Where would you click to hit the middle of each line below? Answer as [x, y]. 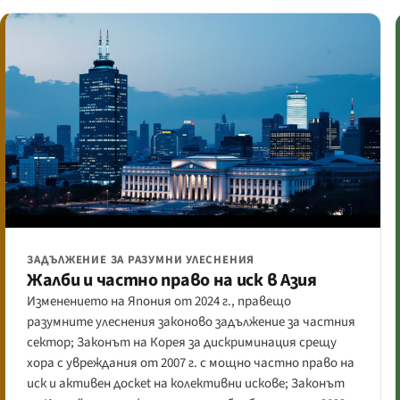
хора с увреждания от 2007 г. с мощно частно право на [191, 362]
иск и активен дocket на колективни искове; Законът [186, 383]
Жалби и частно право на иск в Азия [172, 280]
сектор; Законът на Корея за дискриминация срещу [182, 342]
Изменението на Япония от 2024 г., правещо [159, 301]
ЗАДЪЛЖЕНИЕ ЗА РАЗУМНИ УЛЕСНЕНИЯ [141, 259]
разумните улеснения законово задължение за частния [191, 321]
